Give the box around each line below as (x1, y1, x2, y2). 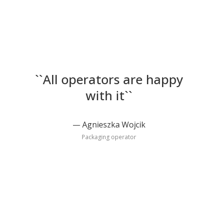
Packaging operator (82, 133, 136, 142)
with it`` (85, 87, 133, 105)
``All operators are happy (35, 71, 183, 89)
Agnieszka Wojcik (82, 119, 145, 130)
